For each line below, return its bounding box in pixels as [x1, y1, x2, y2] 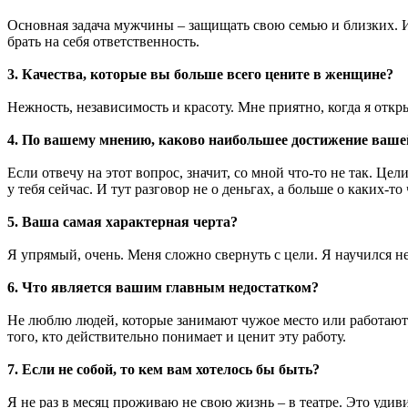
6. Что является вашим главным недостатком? [7, 279, 319, 295]
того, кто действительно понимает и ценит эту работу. [7, 328, 346, 344]
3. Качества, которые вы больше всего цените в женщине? [7, 66, 393, 82]
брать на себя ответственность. [7, 33, 199, 49]
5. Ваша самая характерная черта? [7, 213, 238, 229]
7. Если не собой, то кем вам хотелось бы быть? [7, 361, 320, 377]
